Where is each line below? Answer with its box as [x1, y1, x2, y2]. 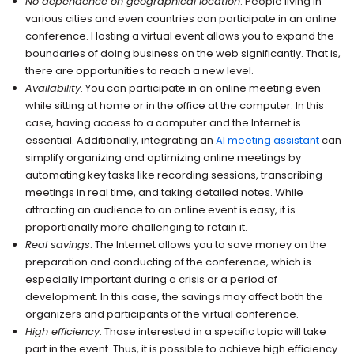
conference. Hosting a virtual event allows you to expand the [25, 28, 335, 43]
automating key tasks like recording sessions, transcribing [25, 167, 323, 183]
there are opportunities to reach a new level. [25, 62, 254, 78]
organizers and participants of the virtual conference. [25, 306, 299, 322]
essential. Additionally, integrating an [25, 132, 217, 148]
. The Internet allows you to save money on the [90, 236, 327, 252]
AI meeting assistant [216, 132, 320, 148]
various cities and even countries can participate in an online [25, 10, 337, 26]
